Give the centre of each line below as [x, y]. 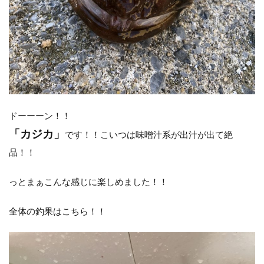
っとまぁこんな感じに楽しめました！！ [88, 181]
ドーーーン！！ [40, 115]
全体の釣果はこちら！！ [57, 211]
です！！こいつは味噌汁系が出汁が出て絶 [149, 134]
